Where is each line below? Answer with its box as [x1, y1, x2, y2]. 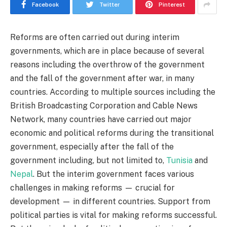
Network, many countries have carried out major [10, 115, 192, 124]
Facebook [32, 2, 59, 8]
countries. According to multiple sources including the [10, 87, 215, 97]
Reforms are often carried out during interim [10, 32, 179, 42]
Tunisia [166, 156, 195, 165]
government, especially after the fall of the [10, 142, 174, 152]
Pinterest [158, 2, 185, 8]
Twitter [99, 2, 120, 8]
